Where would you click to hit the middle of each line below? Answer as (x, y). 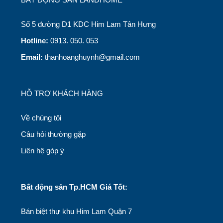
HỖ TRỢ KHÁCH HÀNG (62, 93)
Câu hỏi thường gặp (53, 134)
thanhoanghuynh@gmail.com (91, 57)
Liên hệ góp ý (43, 150)
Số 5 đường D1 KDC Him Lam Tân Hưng (88, 24)
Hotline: (35, 40)
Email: (32, 57)
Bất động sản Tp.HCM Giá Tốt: (74, 187)
